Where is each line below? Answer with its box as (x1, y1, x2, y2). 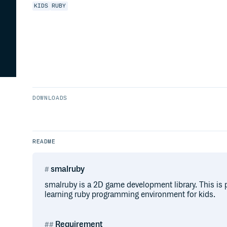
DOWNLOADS (32, 95, 68, 101)
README (32, 138, 56, 145)
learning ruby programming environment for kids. (45, 190, 215, 200)
